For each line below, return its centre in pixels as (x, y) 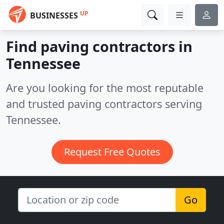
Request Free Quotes (112, 152)
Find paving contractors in (99, 46)
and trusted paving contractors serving (104, 104)
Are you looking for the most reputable (105, 88)
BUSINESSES (54, 15)
